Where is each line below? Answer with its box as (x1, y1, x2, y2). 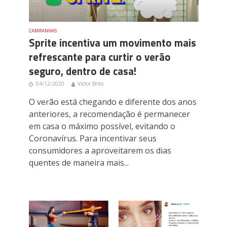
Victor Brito (77, 80, 103, 88)
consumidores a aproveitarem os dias (28, 145, 171, 157)
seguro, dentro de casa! (28, 63, 136, 80)
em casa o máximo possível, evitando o (28, 121, 175, 132)
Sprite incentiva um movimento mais (28, 35, 196, 51)
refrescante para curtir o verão (28, 49, 171, 65)
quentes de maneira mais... (28, 157, 129, 169)
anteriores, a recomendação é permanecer (28, 108, 190, 120)
